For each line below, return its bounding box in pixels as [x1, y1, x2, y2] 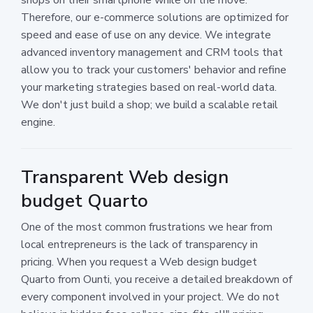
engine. [21, 114, 55, 130]
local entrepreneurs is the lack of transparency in [21, 236, 258, 252]
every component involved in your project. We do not [21, 289, 279, 305]
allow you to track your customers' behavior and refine [21, 61, 286, 78]
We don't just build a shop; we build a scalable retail [21, 96, 278, 112]
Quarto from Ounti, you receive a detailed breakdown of [21, 271, 292, 287]
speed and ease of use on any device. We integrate [21, 27, 271, 43]
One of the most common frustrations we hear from [21, 219, 272, 235]
